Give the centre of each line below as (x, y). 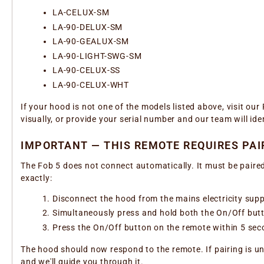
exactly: (37, 178)
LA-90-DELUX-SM (88, 27)
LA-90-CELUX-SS (87, 70)
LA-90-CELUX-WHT (91, 85)
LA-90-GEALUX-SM (91, 42)
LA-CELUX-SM (81, 13)
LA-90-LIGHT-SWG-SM (97, 56)
